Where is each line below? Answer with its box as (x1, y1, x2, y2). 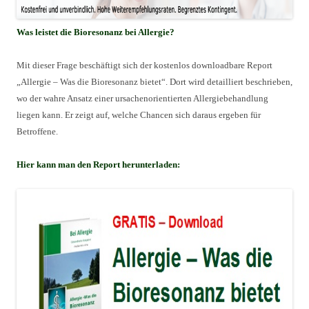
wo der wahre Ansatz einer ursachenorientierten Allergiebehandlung (17, 93, 268, 103)
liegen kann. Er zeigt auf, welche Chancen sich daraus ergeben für (17, 110, 261, 120)
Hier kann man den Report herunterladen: (17, 159, 180, 170)
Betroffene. (17, 126, 58, 137)
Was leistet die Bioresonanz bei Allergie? (17, 27, 175, 37)
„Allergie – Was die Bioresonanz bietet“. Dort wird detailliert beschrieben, (17, 77, 292, 87)
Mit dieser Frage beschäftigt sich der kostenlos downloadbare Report (17, 60, 272, 70)
